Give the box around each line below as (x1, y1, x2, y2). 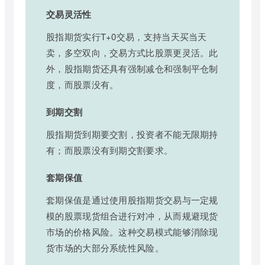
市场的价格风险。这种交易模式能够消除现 (46, 225, 218, 238)
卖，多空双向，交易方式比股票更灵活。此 (46, 46, 218, 59)
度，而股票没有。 (46, 77, 119, 91)
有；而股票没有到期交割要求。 (46, 143, 173, 156)
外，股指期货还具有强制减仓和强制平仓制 (46, 62, 218, 75)
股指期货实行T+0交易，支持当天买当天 (46, 30, 207, 43)
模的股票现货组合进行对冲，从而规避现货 (46, 209, 218, 222)
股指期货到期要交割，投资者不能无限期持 (46, 127, 218, 140)
